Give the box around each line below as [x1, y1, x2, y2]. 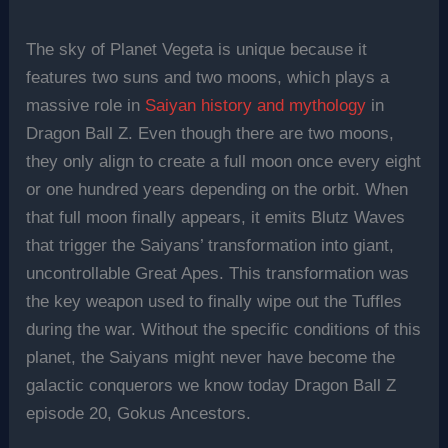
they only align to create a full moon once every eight [26, 151, 422, 171]
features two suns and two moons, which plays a [26, 67, 390, 87]
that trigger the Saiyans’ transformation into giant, [26, 235, 395, 255]
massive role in [26, 95, 146, 115]
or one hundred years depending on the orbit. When [26, 179, 409, 199]
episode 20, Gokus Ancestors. [26, 403, 252, 423]
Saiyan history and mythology [145, 95, 367, 115]
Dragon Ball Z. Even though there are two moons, [26, 123, 395, 143]
